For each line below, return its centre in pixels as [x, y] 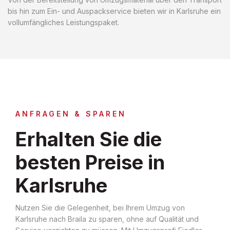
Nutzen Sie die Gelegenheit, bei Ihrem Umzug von [100, 207]
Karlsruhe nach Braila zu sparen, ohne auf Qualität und [107, 219]
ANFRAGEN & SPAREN [71, 113]
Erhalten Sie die [89, 139]
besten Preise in [90, 162]
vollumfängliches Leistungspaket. [63, 22]
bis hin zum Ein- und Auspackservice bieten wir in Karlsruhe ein [114, 11]
